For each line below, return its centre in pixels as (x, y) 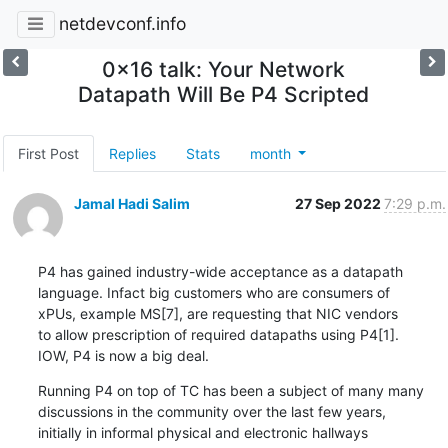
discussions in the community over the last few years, (211, 411)
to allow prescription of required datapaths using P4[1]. (218, 334)
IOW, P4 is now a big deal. (123, 355)
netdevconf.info (122, 24)
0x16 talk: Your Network (224, 69)
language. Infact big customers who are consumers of (213, 292)
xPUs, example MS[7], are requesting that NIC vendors (217, 313)
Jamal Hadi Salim (131, 203)
